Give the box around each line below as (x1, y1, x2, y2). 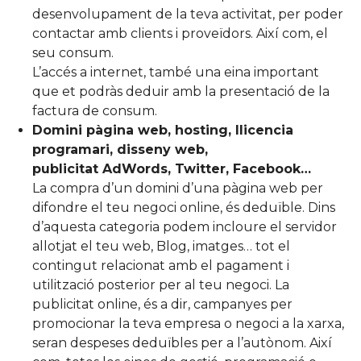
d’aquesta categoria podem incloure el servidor (32, 218, 337, 234)
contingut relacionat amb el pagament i (32, 257, 289, 273)
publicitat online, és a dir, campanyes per (32, 296, 293, 312)
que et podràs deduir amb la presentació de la (32, 83, 330, 99)
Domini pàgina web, (32, 122, 175, 138)
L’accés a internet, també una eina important (32, 64, 319, 80)
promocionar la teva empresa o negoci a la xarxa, (32, 315, 344, 331)
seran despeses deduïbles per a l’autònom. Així (32, 334, 332, 351)
